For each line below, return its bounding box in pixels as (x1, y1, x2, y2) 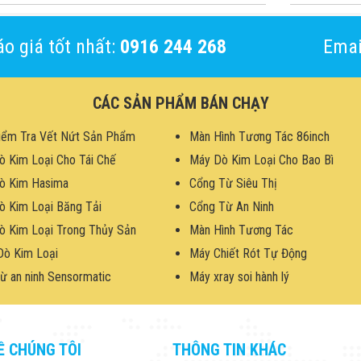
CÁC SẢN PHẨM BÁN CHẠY (92, 93, 269, 113)
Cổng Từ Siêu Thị (189, 176, 277, 191)
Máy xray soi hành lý (189, 269, 289, 284)
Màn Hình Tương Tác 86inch (189, 129, 330, 144)
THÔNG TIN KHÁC (172, 340, 286, 359)
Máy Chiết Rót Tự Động (189, 246, 307, 261)
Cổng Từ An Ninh (189, 199, 274, 214)
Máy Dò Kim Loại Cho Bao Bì (189, 152, 334, 168)
